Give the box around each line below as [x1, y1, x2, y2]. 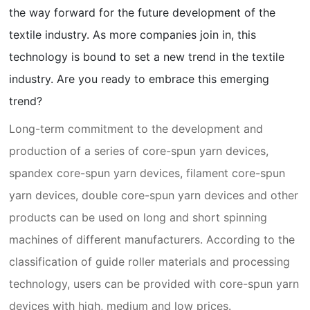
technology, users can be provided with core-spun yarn [9, 277, 300, 291]
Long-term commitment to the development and [9, 122, 264, 136]
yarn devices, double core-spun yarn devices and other [9, 188, 299, 202]
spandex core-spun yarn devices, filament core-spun [9, 166, 286, 180]
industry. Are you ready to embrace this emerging [9, 72, 270, 86]
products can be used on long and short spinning [9, 210, 268, 224]
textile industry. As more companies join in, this [9, 28, 257, 42]
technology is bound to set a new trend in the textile [9, 50, 285, 64]
